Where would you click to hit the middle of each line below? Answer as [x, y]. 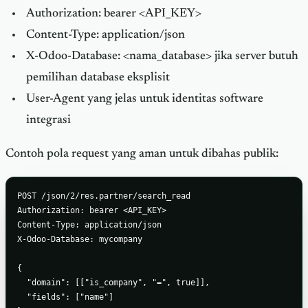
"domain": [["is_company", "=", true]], [113, 283]
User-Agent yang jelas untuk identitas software [144, 99]
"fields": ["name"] [65, 297]
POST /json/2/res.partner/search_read [104, 196]
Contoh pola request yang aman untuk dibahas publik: [142, 154]
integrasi [48, 121]
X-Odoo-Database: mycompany [80, 239]
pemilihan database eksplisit [98, 78]
